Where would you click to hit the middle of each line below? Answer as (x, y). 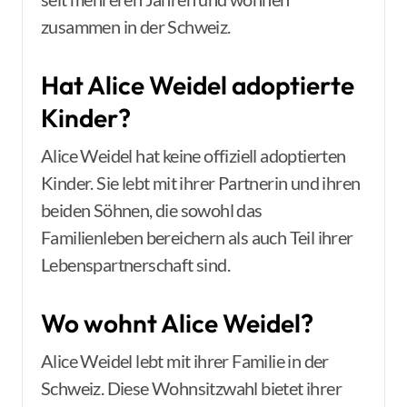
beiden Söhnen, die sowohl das (152, 210)
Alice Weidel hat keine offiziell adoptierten (194, 155)
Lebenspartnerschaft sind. (135, 264)
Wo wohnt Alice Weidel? (177, 323)
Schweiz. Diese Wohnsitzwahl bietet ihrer (191, 388)
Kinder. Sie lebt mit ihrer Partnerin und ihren (201, 183)
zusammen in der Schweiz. (136, 26)
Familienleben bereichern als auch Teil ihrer (197, 237)
